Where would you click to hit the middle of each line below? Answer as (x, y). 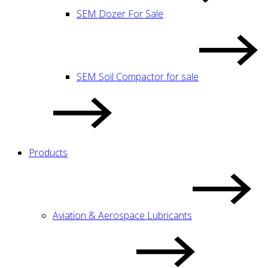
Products (48, 152)
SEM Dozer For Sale (120, 13)
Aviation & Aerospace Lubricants (122, 215)
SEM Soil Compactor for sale (138, 76)
